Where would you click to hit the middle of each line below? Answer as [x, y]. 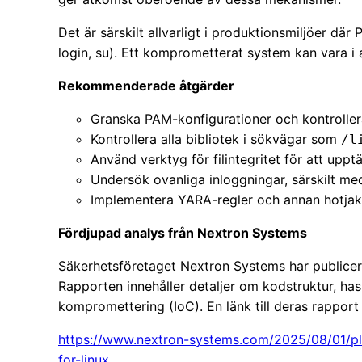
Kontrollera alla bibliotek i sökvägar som [216, 139]
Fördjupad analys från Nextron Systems [183, 233]
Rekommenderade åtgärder [146, 86]
